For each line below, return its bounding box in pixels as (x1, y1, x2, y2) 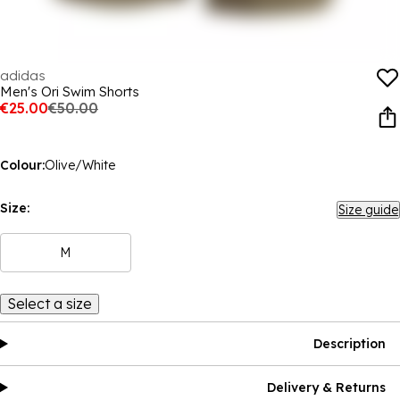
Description (313, 336, 386, 352)
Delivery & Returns (267, 379, 386, 396)
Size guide (338, 202, 398, 218)
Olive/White (45, 157, 115, 173)
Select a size (7, 295, 92, 312)
